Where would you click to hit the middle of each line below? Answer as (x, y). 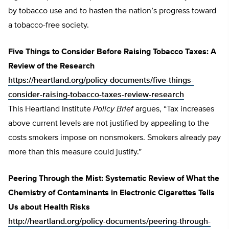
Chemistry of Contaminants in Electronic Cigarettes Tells (111, 193)
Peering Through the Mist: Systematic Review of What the (114, 179)
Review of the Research (51, 66)
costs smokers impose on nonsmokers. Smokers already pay (114, 138)
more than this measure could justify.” (75, 152)
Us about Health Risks (49, 208)
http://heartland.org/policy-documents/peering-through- (109, 222)
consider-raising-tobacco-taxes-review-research (96, 95)
